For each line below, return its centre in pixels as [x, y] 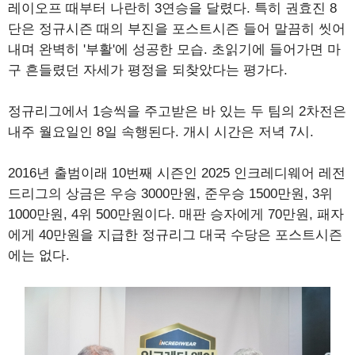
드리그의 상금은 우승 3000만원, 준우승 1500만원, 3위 [170, 194]
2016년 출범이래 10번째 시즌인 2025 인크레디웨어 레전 [177, 173]
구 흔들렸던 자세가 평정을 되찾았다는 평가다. [148, 70]
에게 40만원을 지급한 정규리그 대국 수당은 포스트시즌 [175, 235]
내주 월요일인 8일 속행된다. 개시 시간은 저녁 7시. [161, 132]
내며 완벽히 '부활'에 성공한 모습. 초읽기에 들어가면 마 [174, 50]
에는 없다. [39, 256]
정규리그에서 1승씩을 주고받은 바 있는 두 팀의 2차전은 [177, 111]
